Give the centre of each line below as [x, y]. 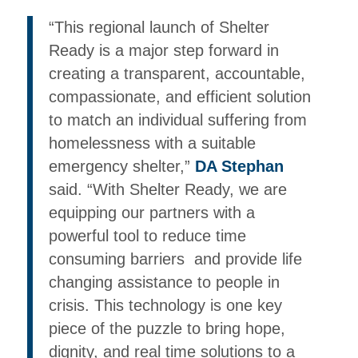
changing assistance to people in [164, 282]
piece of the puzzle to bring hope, [167, 328]
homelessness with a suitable [152, 143]
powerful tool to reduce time [147, 235]
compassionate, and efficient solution [179, 96]
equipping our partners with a [151, 212]
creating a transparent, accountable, [177, 73]
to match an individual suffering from [177, 119]
